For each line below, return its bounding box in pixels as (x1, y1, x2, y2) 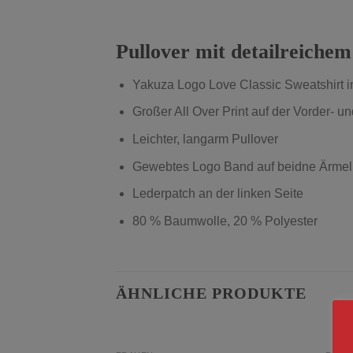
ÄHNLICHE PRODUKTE (116, 284, 307, 302)
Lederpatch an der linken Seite (132, 187, 303, 201)
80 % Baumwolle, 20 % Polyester (132, 214, 318, 228)
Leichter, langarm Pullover (132, 132, 278, 147)
